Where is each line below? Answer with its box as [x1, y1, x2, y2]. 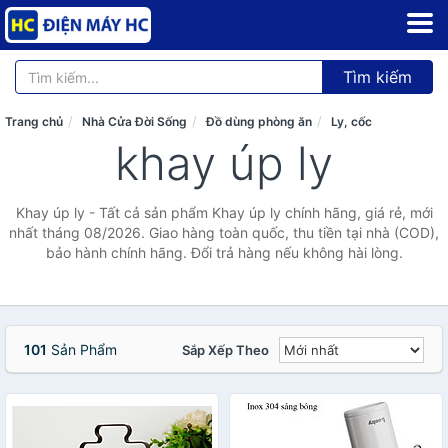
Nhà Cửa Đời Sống [82, 114, 187, 129]
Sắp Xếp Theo [182, 342, 269, 358]
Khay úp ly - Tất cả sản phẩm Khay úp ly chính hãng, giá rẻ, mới [15, 204, 433, 221]
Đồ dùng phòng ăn [206, 114, 312, 129]
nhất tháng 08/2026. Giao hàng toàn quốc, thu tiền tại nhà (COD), [9, 224, 439, 241]
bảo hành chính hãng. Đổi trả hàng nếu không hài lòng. [45, 244, 403, 261]
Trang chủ [5, 114, 63, 129]
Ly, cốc [331, 114, 372, 129]
